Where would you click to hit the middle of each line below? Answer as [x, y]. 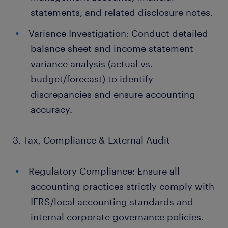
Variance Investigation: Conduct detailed [118, 33]
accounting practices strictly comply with [122, 186]
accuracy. [51, 109]
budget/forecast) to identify [92, 79]
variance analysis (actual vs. [92, 64]
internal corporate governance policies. [117, 217]
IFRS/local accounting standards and [112, 202]
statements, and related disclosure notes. [122, 12]
